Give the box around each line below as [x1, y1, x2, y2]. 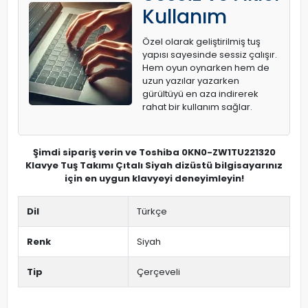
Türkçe [137, 205, 167, 218]
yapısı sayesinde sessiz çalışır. [142, 48, 277, 61]
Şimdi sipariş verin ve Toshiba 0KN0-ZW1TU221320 [32, 146, 276, 159]
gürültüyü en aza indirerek [142, 87, 258, 100]
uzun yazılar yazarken [142, 74, 239, 87]
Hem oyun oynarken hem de [142, 61, 269, 74]
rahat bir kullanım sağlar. [142, 100, 252, 113]
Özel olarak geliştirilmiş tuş [142, 35, 261, 48]
